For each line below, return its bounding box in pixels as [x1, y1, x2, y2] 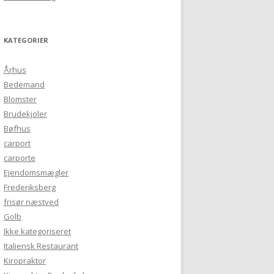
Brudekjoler [4, 108, 47, 119]
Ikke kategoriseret [4, 226, 71, 237]
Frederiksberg [4, 182, 56, 193]
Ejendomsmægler [4, 167, 68, 178]
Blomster [4, 94, 37, 105]
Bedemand [4, 79, 45, 90]
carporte [4, 152, 35, 163]
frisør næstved [4, 196, 59, 207]
